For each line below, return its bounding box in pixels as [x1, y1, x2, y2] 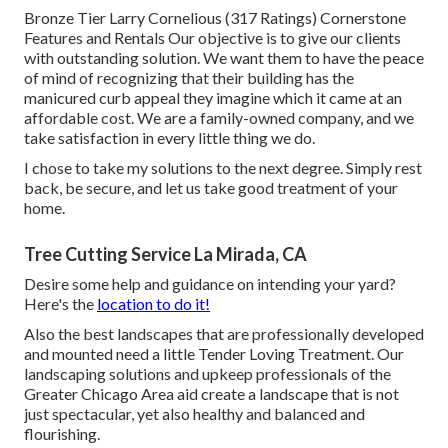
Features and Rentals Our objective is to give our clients [24, 28, 401, 48]
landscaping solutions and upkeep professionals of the [24, 364, 391, 384]
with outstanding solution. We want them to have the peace [24, 48, 424, 68]
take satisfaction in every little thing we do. [24, 128, 315, 148]
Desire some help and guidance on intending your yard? [24, 274, 396, 294]
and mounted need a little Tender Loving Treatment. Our [24, 344, 404, 364]
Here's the [24, 294, 97, 314]
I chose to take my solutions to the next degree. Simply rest [24, 158, 422, 178]
